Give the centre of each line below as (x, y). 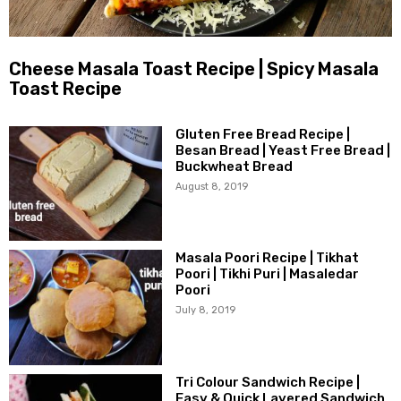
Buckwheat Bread (235, 166)
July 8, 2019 (206, 311)
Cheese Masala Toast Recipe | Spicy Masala (194, 68)
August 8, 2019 (212, 186)
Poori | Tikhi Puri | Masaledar (268, 274)
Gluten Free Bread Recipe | (263, 134)
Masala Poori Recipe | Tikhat (268, 258)
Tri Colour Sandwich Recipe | (268, 382)
